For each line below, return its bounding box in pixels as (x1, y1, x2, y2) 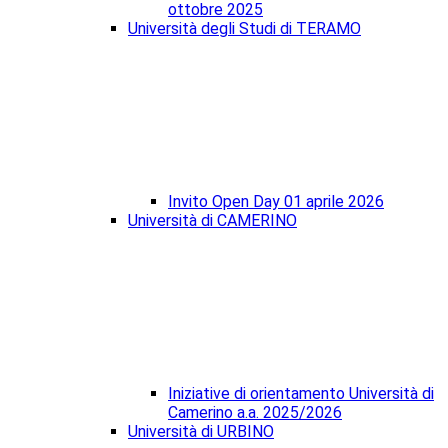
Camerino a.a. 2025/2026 (168, 403, 342, 423)
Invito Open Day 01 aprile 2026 (168, 192, 384, 212)
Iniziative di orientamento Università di (168, 384, 434, 404)
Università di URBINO (128, 422, 274, 442)
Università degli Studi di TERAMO (128, 19, 361, 39)
